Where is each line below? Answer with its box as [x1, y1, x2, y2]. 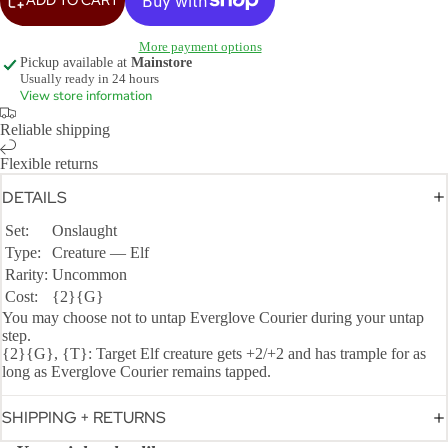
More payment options [138, 39, 262, 55]
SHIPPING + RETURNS [2, 407, 166, 429]
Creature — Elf [52, 244, 149, 262]
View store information [20, 87, 152, 106]
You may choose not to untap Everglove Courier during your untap [2, 309, 424, 327]
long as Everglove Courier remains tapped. [2, 363, 271, 381]
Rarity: [5, 266, 48, 284]
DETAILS [2, 186, 67, 208]
